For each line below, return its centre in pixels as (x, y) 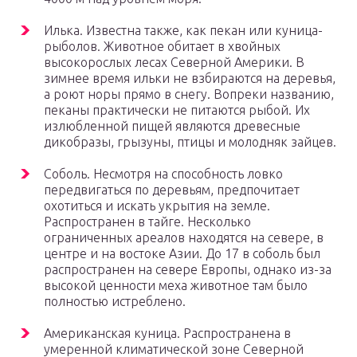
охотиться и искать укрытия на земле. (157, 206)
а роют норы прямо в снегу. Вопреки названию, (189, 94)
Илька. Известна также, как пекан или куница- (183, 31)
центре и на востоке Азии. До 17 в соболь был (182, 254)
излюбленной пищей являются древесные (172, 126)
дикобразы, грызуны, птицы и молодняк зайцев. (190, 142)
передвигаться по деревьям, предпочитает (172, 190)
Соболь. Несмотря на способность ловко (163, 174)
